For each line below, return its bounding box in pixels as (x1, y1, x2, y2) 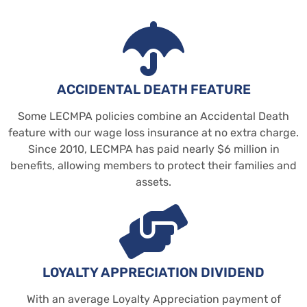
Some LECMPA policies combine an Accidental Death (18, 109, 289, 123)
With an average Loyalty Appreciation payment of (26, 292, 281, 306)
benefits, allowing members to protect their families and (10, 158, 297, 172)
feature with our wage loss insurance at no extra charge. (8, 125, 299, 139)
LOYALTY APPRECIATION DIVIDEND (42, 264, 265, 280)
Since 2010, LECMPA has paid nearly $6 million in (27, 142, 280, 156)
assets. (136, 175, 171, 188)
